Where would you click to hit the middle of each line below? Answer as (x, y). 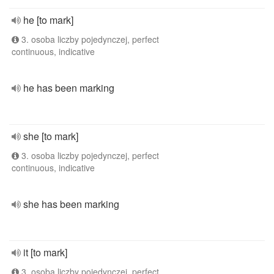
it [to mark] (45, 252)
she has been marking (71, 204)
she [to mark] (51, 136)
